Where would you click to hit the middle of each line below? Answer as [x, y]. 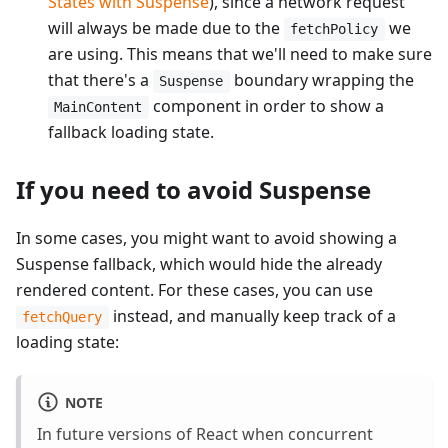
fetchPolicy [334, 29]
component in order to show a [266, 105]
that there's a [100, 79]
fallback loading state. [131, 131]
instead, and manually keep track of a [252, 315]
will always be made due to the [166, 27]
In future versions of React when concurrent [205, 433]
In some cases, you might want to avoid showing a [206, 237]
